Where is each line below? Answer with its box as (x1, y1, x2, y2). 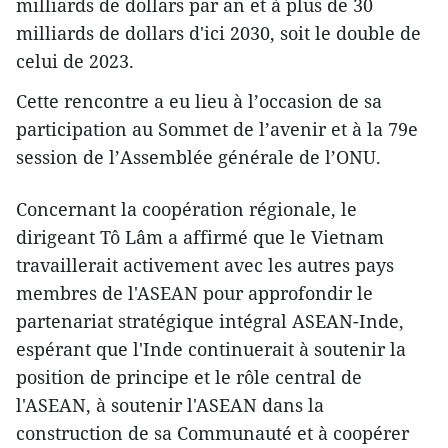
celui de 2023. (16, 49, 134, 74)
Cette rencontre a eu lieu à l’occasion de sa (16, 89, 382, 114)
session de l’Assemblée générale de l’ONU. (16, 145, 381, 170)
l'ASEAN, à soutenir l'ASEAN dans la (16, 393, 324, 418)
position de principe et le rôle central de (16, 365, 362, 390)
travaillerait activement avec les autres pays (16, 253, 394, 278)
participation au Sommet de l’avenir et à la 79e (16, 117, 418, 142)
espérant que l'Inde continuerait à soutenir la (16, 337, 406, 362)
